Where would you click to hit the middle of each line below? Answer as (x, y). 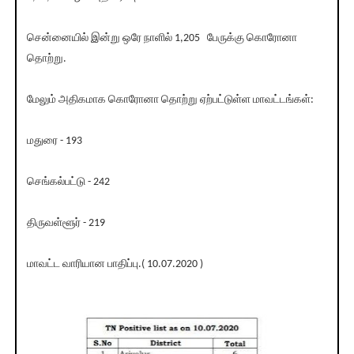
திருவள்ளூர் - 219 (66, 224)
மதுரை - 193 (54, 141)
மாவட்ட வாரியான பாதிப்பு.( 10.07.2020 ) (115, 265)
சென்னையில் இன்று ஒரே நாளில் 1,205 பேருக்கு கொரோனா (162, 39)
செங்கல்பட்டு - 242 (68, 183)
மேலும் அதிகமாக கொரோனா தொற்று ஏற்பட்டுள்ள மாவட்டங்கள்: (170, 100)
